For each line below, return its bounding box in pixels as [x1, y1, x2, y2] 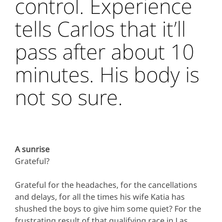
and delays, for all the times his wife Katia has [15, 191, 185, 203]
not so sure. [15, 83, 123, 111]
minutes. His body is [15, 60, 199, 89]
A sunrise [15, 144, 50, 155]
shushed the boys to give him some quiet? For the [15, 203, 201, 215]
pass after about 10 [15, 37, 194, 66]
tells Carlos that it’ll [15, 14, 186, 43]
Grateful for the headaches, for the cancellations [15, 179, 197, 191]
